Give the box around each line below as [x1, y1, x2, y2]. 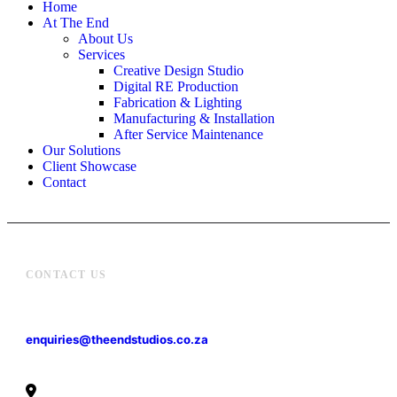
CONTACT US [26, 268, 106, 281]
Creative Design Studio [113, 62, 244, 78]
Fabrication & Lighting [113, 94, 242, 110]
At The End [43, 14, 109, 30]
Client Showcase [43, 158, 136, 174]
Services [78, 46, 125, 62]
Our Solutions [43, 142, 121, 158]
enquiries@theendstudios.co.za [26, 331, 208, 346]
